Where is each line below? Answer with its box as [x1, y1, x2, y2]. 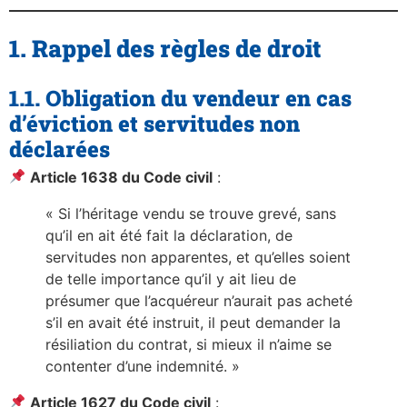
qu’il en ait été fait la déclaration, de [45, 225, 293, 244]
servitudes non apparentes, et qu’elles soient [45, 247, 351, 266]
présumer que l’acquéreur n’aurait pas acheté [45, 291, 352, 310]
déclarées [9, 134, 110, 164]
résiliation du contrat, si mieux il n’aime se [45, 334, 332, 353]
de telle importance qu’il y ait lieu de [45, 269, 296, 288]
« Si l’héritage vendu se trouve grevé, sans [45, 203, 336, 223]
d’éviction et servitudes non [9, 108, 300, 138]
